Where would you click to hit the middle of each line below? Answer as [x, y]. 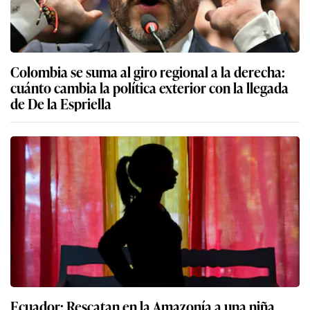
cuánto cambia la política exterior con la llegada [149, 88]
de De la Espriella [61, 103]
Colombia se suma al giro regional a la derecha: [148, 72]
